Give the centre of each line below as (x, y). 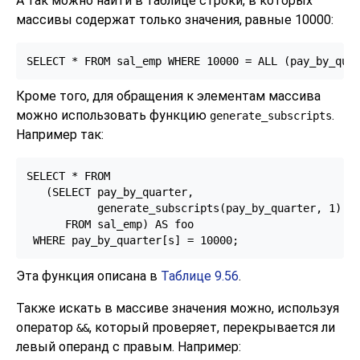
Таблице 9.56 (200, 276)
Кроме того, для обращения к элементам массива (168, 96)
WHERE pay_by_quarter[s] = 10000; (132, 241)
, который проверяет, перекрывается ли (212, 327)
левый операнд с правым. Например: (129, 346)
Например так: (60, 135)
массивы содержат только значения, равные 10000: (175, 20)
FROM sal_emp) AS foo (110, 225)
